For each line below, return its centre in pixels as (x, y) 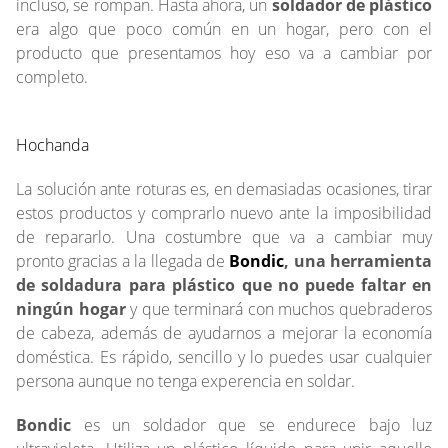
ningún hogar (73, 309)
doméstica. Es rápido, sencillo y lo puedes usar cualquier (224, 357)
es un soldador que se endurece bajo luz (251, 425)
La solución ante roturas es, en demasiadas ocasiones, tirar (224, 189)
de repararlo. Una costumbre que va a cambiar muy (224, 237)
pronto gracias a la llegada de (123, 261)
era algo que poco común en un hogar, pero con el (224, 29)
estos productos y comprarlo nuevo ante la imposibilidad (224, 213)
